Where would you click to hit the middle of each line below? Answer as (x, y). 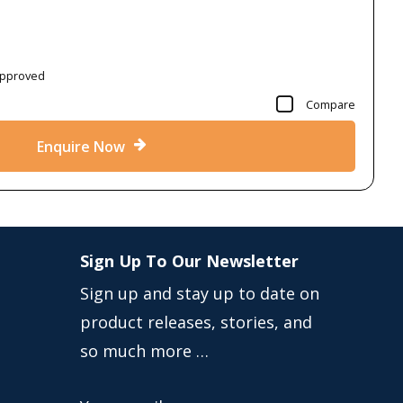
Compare (331, 104)
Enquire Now (81, 146)
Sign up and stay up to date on (199, 294)
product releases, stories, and (196, 322)
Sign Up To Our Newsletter (189, 261)
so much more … (144, 351)
